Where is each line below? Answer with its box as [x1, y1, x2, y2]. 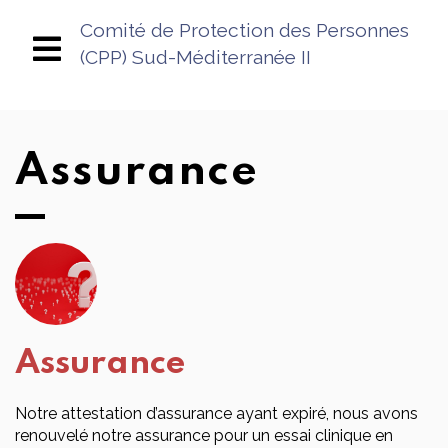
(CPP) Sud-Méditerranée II [80, 46, 311, 68]
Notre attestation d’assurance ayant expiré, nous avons [15, 404, 418, 423]
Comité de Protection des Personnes [80, 19, 409, 41]
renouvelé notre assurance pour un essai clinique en [15, 426, 393, 445]
